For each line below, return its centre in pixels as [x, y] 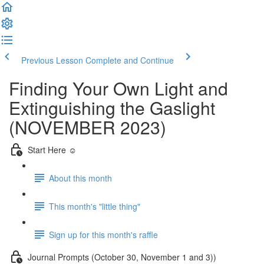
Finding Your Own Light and [118, 88]
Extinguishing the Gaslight [112, 108]
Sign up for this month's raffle [103, 234]
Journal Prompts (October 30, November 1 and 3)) [122, 257]
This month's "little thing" [95, 206]
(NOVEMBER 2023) [88, 127]
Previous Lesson [52, 60]
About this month [80, 178]
